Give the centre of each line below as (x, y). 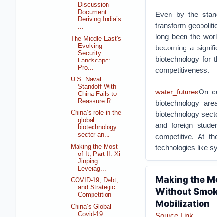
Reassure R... (98, 101)
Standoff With (97, 87)
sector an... (94, 135)
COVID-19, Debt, (95, 180)
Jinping (88, 161)
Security (90, 53)
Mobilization (182, 203)
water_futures (177, 92)
